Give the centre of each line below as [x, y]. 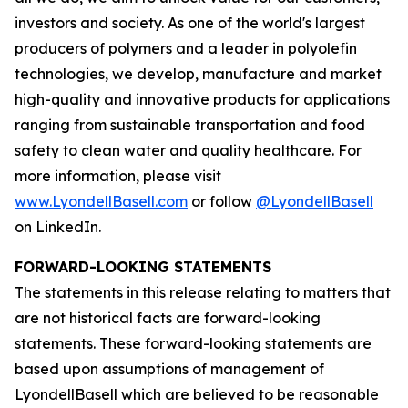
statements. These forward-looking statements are [193, 343]
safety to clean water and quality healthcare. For [188, 150]
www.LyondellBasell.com [101, 201]
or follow [222, 201]
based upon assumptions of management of [169, 369]
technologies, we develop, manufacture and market [198, 74]
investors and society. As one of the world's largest [190, 23]
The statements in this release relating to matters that [203, 292]
